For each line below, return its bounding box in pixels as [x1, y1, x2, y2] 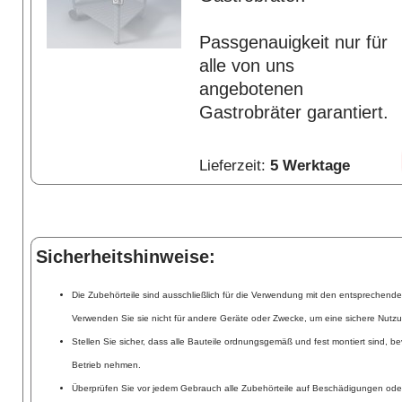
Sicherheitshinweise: [36, 247, 215, 267]
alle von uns [198, 56, 294, 75]
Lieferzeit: [198, 156, 270, 174]
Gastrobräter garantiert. [198, 102, 389, 122]
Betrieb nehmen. [72, 360, 141, 371]
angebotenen [198, 79, 303, 99]
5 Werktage [269, 156, 350, 174]
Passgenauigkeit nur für [198, 32, 388, 52]
